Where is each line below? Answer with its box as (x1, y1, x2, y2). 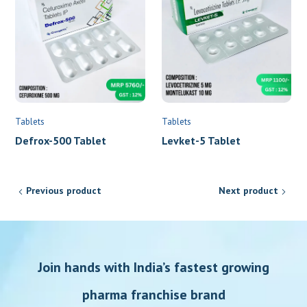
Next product (218, 184, 278, 197)
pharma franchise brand (82, 286, 225, 304)
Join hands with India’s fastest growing (38, 258, 269, 277)
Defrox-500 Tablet (15, 134, 107, 148)
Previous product (26, 184, 102, 197)
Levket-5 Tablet (161, 134, 241, 148)
